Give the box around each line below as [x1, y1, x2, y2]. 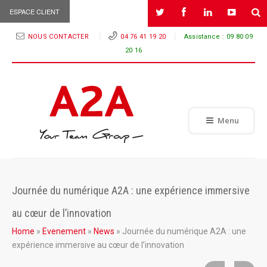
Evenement [42, 226, 86, 236]
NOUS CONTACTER [27, 33, 91, 41]
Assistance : [184, 33, 226, 41]
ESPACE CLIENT [9, 7, 60, 16]
